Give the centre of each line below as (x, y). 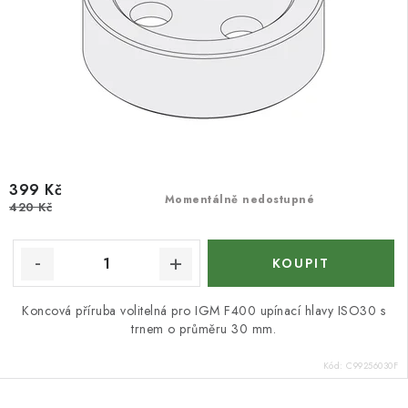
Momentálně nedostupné (240, 199)
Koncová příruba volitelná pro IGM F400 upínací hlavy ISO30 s (204, 311)
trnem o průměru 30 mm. (204, 329)
